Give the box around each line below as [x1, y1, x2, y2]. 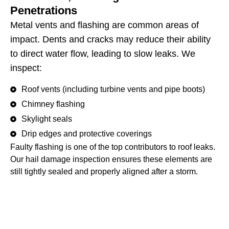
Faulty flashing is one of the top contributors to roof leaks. [10, 143, 215, 152]
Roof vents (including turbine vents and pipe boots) [21, 85, 205, 94]
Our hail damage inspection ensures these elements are [10, 155, 212, 164]
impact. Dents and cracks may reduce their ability [10, 34, 211, 44]
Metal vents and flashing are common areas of [10, 19, 199, 30]
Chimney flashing [21, 100, 85, 109]
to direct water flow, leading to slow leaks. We [10, 48, 195, 59]
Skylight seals [21, 114, 72, 124]
